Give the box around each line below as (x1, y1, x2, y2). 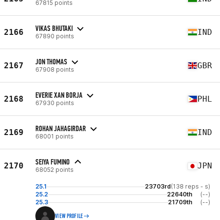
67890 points (35, 32, 74, 40)
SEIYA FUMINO (35, 157, 70, 166)
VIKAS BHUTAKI (35, 23, 73, 33)
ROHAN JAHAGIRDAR (35, 123, 86, 133)
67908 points (35, 65, 74, 73)
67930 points (35, 99, 74, 107)
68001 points (35, 132, 74, 140)
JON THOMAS (35, 56, 67, 66)
